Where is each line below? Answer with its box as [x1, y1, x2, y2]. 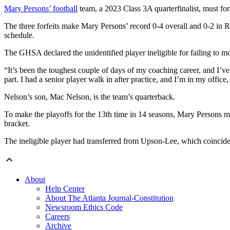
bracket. [4, 119, 30, 128]
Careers [45, 212, 70, 221]
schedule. [4, 31, 34, 40]
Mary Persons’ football [4, 4, 78, 13]
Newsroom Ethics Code [45, 203, 123, 212]
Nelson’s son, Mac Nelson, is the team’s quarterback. [4, 92, 175, 102]
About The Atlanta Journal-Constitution [45, 194, 174, 203]
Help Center [45, 184, 85, 194]
